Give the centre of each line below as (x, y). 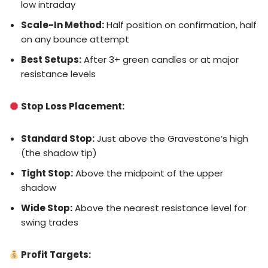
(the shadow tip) (59, 153)
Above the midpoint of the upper (148, 173)
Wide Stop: (47, 208)
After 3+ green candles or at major (160, 60)
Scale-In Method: (63, 25)
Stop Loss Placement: (72, 106)
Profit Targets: (55, 255)
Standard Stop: (58, 139)
